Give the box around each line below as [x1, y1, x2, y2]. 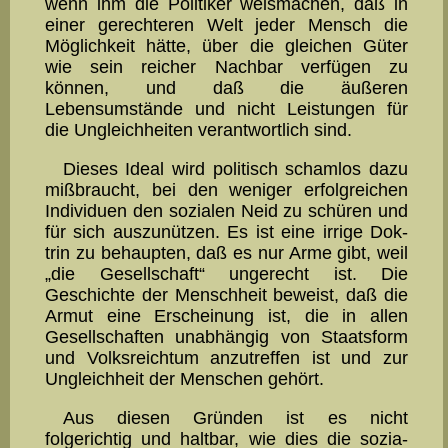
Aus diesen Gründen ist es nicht [62, 407, 408, 428]
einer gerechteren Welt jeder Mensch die [45, 15, 408, 36]
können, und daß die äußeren [45, 78, 408, 99]
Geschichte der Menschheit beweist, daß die [45, 285, 408, 306]
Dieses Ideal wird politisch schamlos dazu [62, 159, 408, 180]
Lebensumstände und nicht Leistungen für [45, 99, 408, 120]
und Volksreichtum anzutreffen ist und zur [45, 348, 408, 369]
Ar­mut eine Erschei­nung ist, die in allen [45, 306, 408, 327]
